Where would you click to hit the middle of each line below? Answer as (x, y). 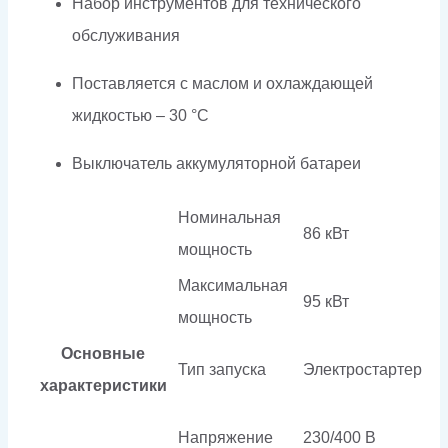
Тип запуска (222, 369)
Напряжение (225, 437)
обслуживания (126, 35)
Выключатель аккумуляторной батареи (216, 163)
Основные (103, 353)
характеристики (103, 385)
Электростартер (362, 369)
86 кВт (326, 233)
